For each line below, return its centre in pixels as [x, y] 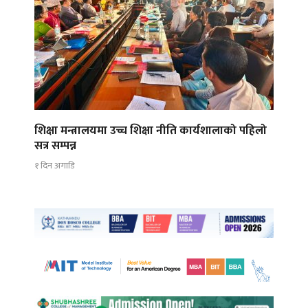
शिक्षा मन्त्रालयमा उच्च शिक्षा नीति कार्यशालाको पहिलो [151, 131]
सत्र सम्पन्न [55, 146]
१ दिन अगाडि [54, 165]
